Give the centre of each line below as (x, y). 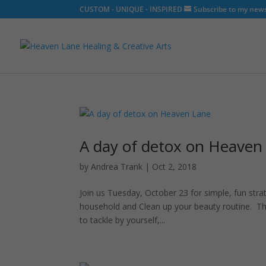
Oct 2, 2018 (175, 167)
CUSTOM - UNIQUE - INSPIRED (131, 9)
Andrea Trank (117, 167)
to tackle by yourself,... (123, 220)
